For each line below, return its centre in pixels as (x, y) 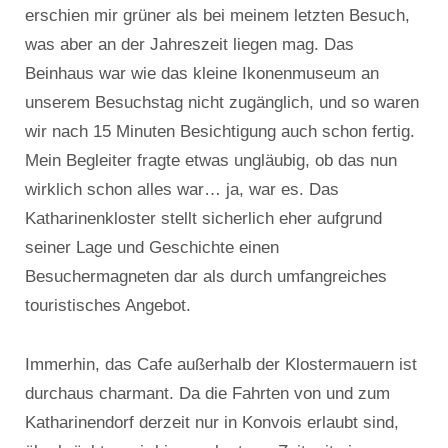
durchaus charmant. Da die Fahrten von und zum (207, 393)
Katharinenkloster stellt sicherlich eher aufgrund (203, 218)
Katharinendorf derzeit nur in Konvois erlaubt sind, (212, 422)
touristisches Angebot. (108, 305)
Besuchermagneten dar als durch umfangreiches (206, 276)
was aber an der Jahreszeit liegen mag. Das (189, 44)
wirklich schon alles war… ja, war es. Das (182, 189)
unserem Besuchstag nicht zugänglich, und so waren (222, 102)
